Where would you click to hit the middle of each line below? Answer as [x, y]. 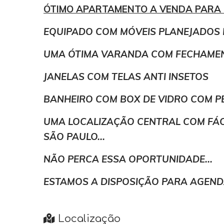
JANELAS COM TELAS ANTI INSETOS [127, 77]
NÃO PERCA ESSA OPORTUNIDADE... [128, 159]
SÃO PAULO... [74, 137]
